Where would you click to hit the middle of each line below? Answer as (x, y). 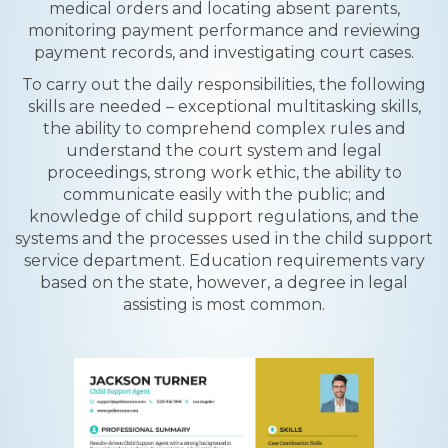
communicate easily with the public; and (224, 194)
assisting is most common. (224, 304)
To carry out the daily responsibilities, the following (224, 84)
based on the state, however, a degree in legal (224, 282)
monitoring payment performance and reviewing (224, 30)
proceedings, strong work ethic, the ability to (224, 172)
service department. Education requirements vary (224, 260)
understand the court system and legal (224, 150)
